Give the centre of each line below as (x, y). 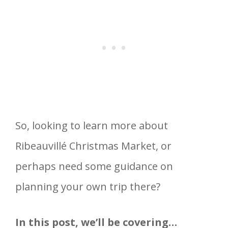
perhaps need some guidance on (94, 166)
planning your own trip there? (88, 186)
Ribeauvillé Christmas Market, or (93, 146)
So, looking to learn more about (92, 125)
